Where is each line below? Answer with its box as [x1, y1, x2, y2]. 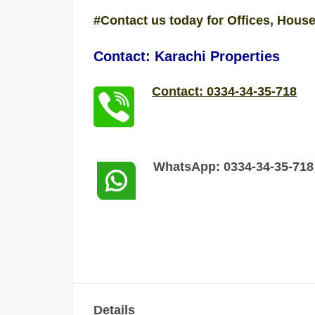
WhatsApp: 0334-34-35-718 [153, 160, 314, 174]
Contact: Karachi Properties [94, 49, 284, 65]
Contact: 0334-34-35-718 [152, 84, 297, 99]
